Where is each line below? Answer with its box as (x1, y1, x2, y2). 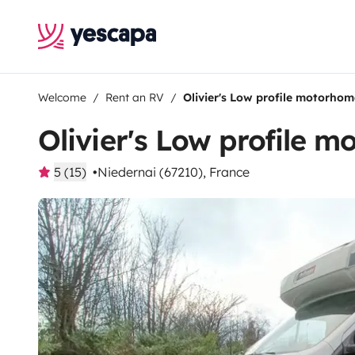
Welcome (38, 90, 86, 105)
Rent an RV (105, 90, 164, 105)
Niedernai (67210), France (97, 164, 250, 180)
